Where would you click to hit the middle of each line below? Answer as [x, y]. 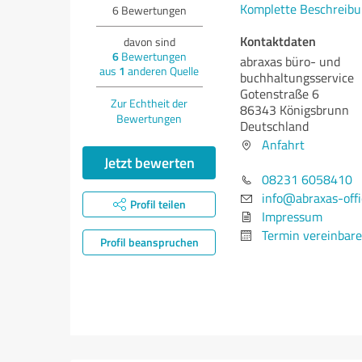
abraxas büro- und [290, 61]
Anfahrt [283, 145]
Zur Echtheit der [149, 103]
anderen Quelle [162, 71]
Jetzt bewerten [149, 162]
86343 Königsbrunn [295, 110]
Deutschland [274, 126]
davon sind [149, 42]
